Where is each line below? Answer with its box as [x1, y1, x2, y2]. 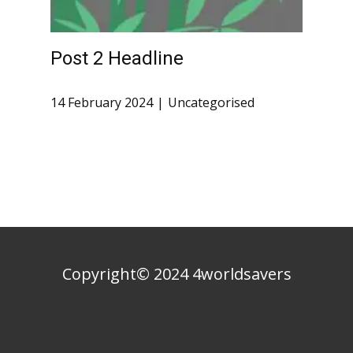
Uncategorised [168, 94, 255, 112]
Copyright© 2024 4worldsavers [61, 263, 292, 284]
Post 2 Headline [50, 47, 184, 69]
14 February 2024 [50, 94, 153, 112]
